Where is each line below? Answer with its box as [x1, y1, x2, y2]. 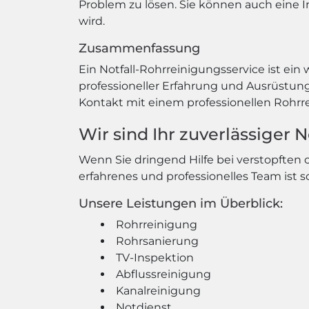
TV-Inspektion [116, 251, 194, 264]
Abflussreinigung [116, 268, 211, 281]
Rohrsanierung [116, 235, 199, 248]
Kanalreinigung [116, 284, 201, 297]
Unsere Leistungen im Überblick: [79, 196, 283, 211]
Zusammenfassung [79, 41, 200, 56]
